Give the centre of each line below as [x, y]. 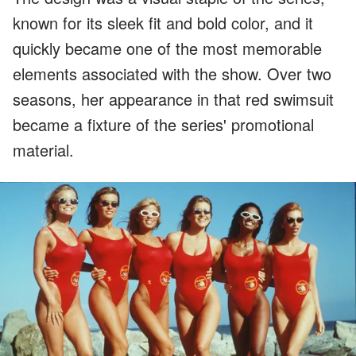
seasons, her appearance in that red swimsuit [173, 99]
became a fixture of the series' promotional [163, 124]
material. [43, 149]
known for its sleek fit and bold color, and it [163, 22]
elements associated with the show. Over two [172, 73]
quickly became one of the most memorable [167, 48]
